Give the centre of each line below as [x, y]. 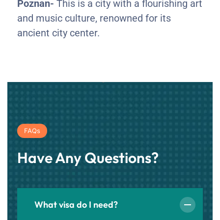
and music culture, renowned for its [94, 18]
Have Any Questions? [88, 157]
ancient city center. [58, 33]
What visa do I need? [76, 204]
